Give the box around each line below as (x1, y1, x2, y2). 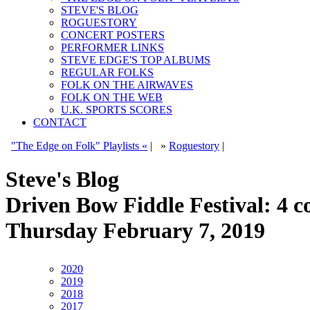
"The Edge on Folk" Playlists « (11, 140, 147, 152)
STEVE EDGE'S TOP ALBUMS (61, 54, 210, 66)
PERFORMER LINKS (61, 42, 164, 53)
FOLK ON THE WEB (61, 91, 163, 103)
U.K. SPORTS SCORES (61, 104, 172, 116)
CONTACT (33, 116, 86, 128)
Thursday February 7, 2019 (6, 218, 265, 244)
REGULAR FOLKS (61, 66, 154, 78)
